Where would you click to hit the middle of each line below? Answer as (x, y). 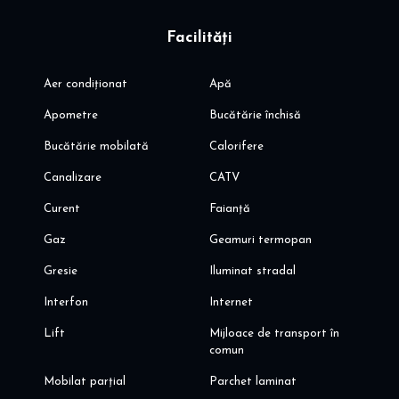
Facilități (199, 38)
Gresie (60, 272)
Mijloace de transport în (275, 334)
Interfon (65, 303)
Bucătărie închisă (256, 116)
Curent (61, 209)
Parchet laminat (253, 382)
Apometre (70, 116)
